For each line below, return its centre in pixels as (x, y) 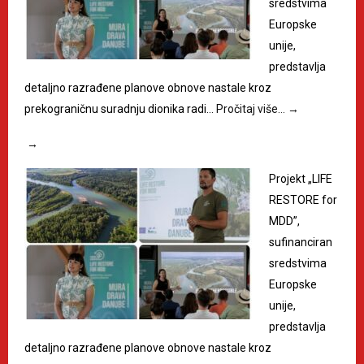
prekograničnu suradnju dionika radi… (120, 108)
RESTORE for (303, 199)
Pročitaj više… (252, 108)
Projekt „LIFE (301, 178)
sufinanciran (301, 242)
